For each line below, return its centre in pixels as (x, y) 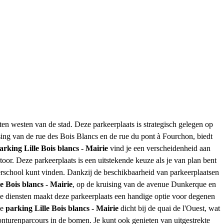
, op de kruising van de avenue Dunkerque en (144, 184)
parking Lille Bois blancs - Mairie (62, 208)
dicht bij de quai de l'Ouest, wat (169, 208)
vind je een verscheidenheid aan (159, 148)
